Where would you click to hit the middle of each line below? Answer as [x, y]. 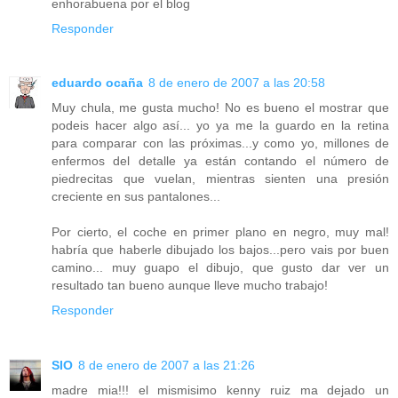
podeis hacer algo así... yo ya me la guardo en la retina [220, 126]
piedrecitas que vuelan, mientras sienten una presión [220, 179]
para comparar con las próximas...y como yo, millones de [220, 143]
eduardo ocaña [97, 83]
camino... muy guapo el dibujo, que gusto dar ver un [220, 268]
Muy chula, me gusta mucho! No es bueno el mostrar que [220, 108]
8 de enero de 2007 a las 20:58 [237, 83]
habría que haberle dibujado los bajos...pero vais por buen [220, 250]
